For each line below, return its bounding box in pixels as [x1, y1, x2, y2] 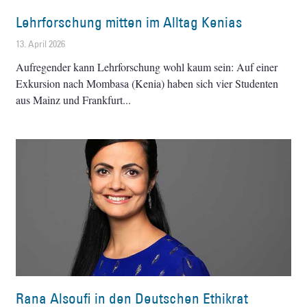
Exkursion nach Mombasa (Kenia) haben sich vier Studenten [16, 75, 279, 90]
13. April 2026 [16, 37, 66, 50]
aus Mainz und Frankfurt [16, 92, 123, 107]
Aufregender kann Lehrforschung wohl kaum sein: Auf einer [16, 59, 278, 74]
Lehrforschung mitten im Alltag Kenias [16, 12, 243, 32]
